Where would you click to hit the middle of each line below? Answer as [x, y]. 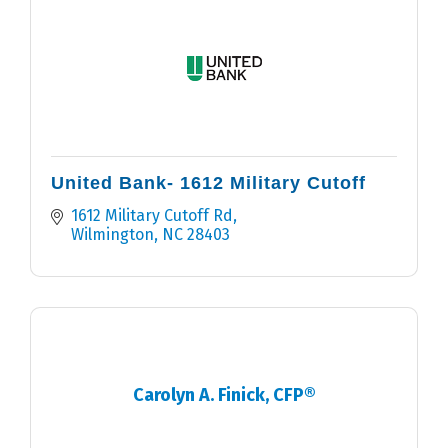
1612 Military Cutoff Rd [152, 216]
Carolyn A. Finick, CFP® [224, 394]
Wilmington [112, 235]
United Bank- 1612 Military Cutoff [208, 183]
